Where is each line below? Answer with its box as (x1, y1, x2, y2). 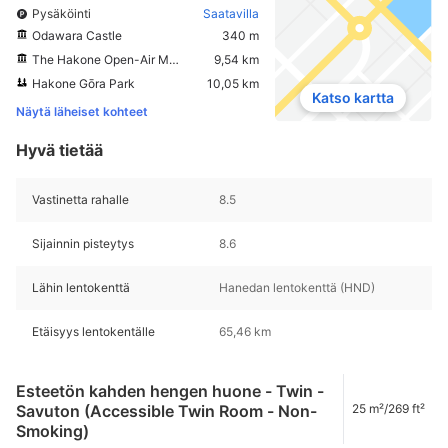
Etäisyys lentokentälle (32, 324, 155, 340)
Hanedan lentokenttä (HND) (219, 280, 375, 296)
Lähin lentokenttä (32, 280, 130, 296)
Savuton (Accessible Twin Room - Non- (16, 400, 317, 421)
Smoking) (16, 420, 89, 441)
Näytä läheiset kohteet (16, 103, 148, 119)
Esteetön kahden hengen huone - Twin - (16, 380, 324, 401)
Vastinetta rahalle (32, 192, 129, 208)
